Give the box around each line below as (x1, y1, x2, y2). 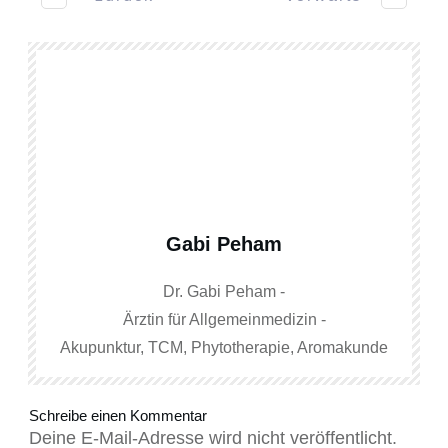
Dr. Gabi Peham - (163, 282, 285, 300)
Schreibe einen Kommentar (29, 406, 207, 424)
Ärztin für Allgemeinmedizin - (122, 310, 326, 328)
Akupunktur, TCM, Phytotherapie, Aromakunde (60, 338, 388, 356)
